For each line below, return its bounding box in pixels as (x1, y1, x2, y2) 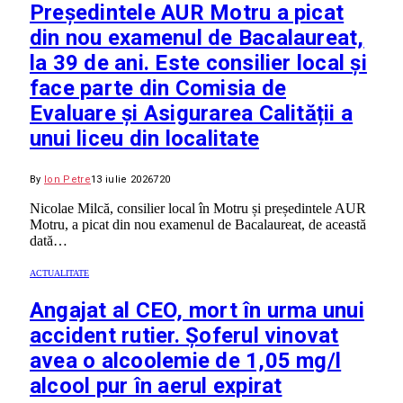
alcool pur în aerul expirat (30, 373, 282, 399)
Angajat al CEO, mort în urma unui (30, 298, 364, 324)
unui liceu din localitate (30, 126, 260, 152)
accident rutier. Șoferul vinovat (30, 323, 339, 349)
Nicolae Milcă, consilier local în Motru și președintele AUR (30, 201, 366, 217)
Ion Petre (44, 174, 91, 186)
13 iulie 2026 (91, 174, 154, 186)
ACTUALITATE (30, 268, 89, 279)
